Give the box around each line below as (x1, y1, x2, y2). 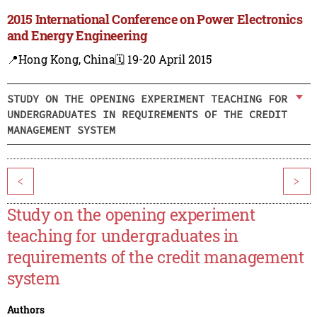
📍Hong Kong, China (6, 52, 115, 67)
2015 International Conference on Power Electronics (6, 11, 303, 28)
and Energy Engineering (6, 27, 148, 45)
